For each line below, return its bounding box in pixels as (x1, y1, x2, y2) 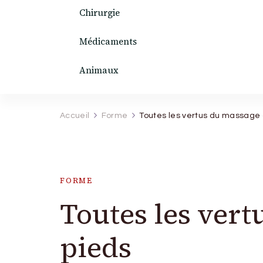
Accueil (60, 112, 90, 120)
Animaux (79, 64, 119, 76)
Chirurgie (79, 6, 120, 19)
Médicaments (79, 35, 137, 48)
